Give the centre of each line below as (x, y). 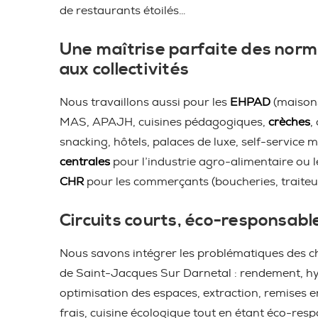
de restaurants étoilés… (123, 11)
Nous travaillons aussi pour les (145, 102)
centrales (85, 162)
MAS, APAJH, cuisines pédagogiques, (164, 122)
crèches (289, 122)
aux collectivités (125, 70)
